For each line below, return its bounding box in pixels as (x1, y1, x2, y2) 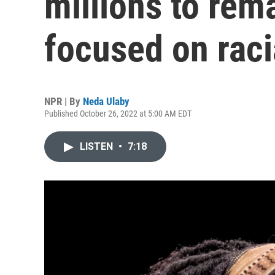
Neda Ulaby (83, 95, 130, 107)
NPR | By (44, 95, 83, 107)
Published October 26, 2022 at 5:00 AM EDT (44, 109, 192, 118)
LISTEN (80, 141, 115, 152)
